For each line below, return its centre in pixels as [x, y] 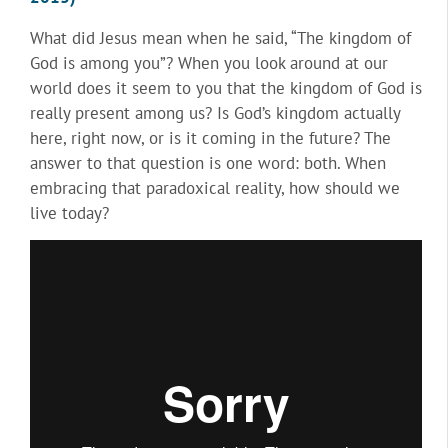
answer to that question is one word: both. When [208, 162]
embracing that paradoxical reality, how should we [215, 187]
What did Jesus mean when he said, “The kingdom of [220, 37]
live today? [69, 212]
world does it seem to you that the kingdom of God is [226, 87]
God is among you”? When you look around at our [209, 62]
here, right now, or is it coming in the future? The [210, 137]
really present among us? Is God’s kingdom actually [215, 112]
